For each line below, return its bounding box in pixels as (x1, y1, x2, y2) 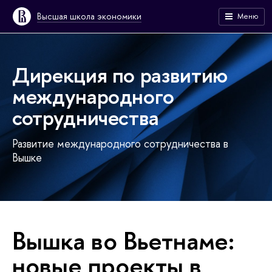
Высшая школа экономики (37, 10, 141, 22)
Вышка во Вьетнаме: (12, 223, 234, 258)
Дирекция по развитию (12, 61, 228, 89)
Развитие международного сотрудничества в (12, 136, 228, 152)
